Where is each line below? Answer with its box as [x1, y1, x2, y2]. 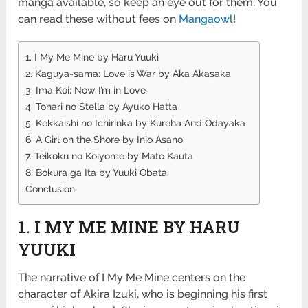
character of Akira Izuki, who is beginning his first [18, 287, 268, 300]
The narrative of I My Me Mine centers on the [18, 270, 246, 284]
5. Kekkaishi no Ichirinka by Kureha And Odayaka [25, 116, 246, 129]
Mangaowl [179, 12, 234, 25]
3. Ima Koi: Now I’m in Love [25, 83, 146, 96]
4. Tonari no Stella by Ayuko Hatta [25, 100, 178, 112]
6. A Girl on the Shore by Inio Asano [25, 133, 184, 145]
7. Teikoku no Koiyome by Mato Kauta [25, 149, 194, 162]
